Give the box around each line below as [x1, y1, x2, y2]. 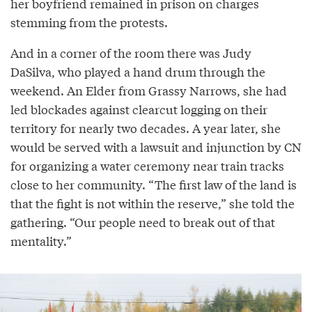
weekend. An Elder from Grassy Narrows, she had [10, 81, 287, 99]
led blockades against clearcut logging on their [10, 100, 267, 118]
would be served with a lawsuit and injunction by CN [10, 137, 302, 155]
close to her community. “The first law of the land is [10, 175, 297, 193]
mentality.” [10, 231, 72, 249]
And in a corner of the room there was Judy [10, 43, 251, 61]
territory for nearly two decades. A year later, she [10, 118, 281, 136]
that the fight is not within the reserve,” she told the [10, 194, 295, 212]
